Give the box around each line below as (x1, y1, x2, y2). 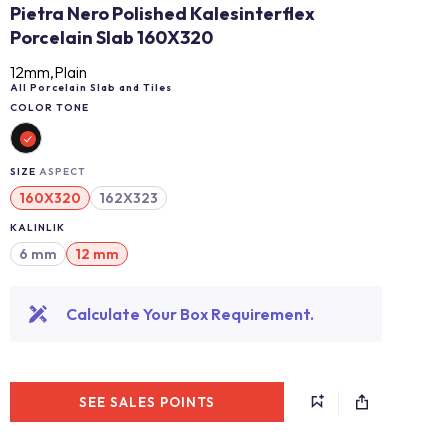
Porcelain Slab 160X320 (10, 26, 213, 49)
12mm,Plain (10, 62, 87, 82)
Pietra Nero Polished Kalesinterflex (10, 2, 315, 25)
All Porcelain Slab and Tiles (10, 81, 172, 94)
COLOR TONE (10, 101, 89, 114)
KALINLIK (10, 221, 65, 234)
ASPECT (39, 165, 86, 178)
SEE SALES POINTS (79, 394, 215, 410)
